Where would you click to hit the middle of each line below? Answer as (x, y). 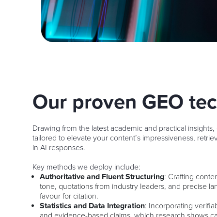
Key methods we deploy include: (87, 167)
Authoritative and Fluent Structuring (102, 177)
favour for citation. (69, 196)
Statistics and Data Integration (93, 206)
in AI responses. (59, 147)
